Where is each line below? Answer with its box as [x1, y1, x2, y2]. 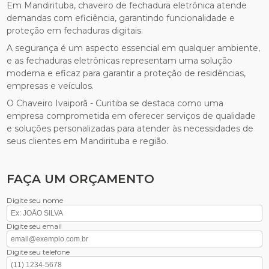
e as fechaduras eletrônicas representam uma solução [7, 55, 233, 67]
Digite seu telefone [7, 247, 70, 257]
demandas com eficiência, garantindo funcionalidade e [7, 13, 235, 24]
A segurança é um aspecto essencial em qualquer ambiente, [7, 43, 261, 54]
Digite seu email [7, 222, 62, 231]
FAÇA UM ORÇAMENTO [7, 172, 155, 187]
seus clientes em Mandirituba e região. [7, 136, 169, 147]
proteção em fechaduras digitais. [7, 25, 144, 37]
